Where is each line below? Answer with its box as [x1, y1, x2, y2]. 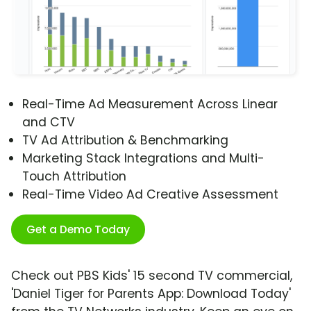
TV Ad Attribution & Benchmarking [22, 132, 228, 149]
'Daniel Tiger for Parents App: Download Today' [11, 285, 291, 303]
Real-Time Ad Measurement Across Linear [22, 96, 278, 113]
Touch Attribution [22, 168, 126, 185]
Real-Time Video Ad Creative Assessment [22, 186, 278, 203]
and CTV [22, 114, 75, 131]
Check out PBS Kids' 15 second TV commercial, [11, 267, 292, 285]
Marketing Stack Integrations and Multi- [22, 150, 264, 167]
